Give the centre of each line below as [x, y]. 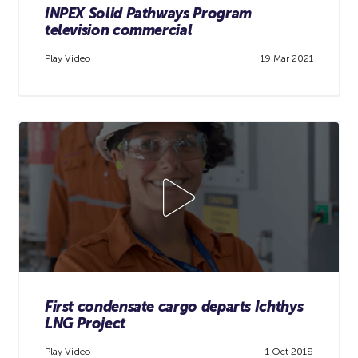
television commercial [118, 30]
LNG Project [85, 323]
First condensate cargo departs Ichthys [174, 306]
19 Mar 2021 [287, 59]
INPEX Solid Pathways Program [148, 13]
